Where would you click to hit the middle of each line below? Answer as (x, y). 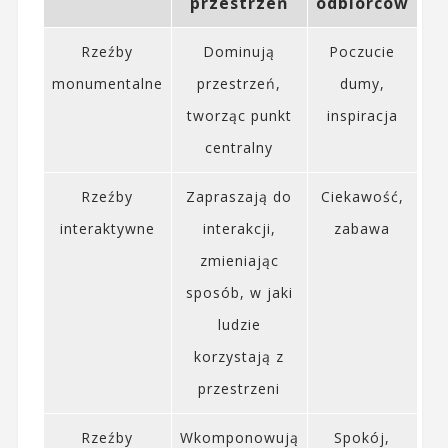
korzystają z (239, 357)
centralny (239, 148)
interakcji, (239, 229)
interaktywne (107, 229)
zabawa (362, 229)
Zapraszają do (239, 197)
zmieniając (239, 261)
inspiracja (362, 116)
